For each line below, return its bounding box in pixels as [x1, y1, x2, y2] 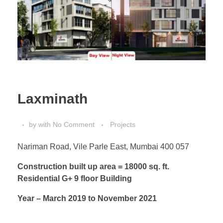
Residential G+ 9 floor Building [17, 174, 132, 183]
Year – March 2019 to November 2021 [17, 194, 157, 203]
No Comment [53, 120, 95, 129]
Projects [110, 120, 135, 129]
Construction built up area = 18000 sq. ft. [17, 162, 169, 171]
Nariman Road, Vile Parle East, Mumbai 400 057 [17, 142, 189, 151]
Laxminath [17, 91, 88, 107]
